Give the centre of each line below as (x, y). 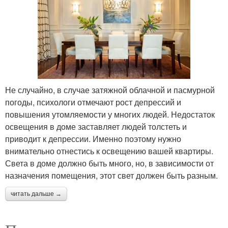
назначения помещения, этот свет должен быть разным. (111, 175)
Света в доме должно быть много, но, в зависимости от (109, 163)
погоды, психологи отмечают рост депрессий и (93, 102)
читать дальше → (36, 194)
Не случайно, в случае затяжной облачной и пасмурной (110, 90)
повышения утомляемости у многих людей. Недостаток (110, 114)
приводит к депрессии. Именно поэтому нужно (93, 138)
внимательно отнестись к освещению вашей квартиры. (109, 151)
